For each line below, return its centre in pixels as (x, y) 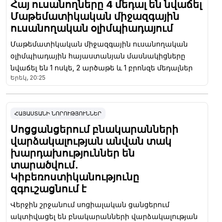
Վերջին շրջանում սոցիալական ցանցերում (90, 204)
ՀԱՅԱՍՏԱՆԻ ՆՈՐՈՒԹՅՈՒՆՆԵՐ (58, 113)
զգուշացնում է (48, 189)
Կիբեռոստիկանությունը (75, 177)
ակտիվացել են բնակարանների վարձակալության (104, 216)
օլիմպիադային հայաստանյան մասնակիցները (98, 55)
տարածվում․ (44, 165)
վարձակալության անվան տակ (91, 141)
